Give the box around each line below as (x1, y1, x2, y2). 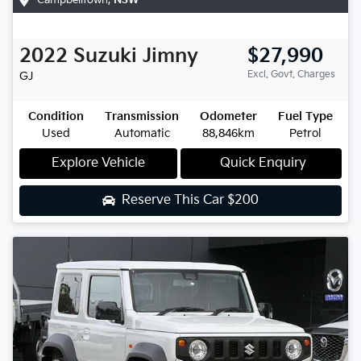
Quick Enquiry (219, 155, 306, 171)
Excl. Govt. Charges (247, 68, 335, 81)
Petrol (289, 126, 322, 140)
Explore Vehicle (52, 155, 145, 171)
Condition (28, 109, 84, 123)
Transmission (105, 109, 179, 123)
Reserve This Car (122, 192, 227, 208)
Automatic (114, 126, 170, 140)
